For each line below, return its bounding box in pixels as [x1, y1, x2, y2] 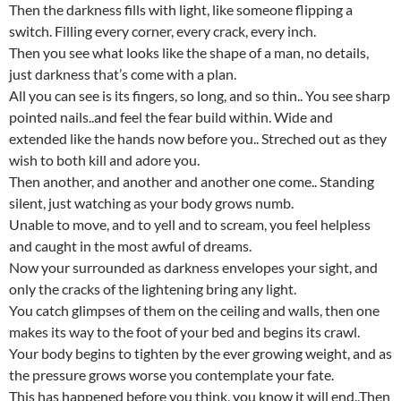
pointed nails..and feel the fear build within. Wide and [9, 108, 333, 125]
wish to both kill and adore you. [9, 151, 200, 168]
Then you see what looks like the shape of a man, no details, [9, 44, 369, 61]
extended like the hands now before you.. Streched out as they [9, 130, 387, 147]
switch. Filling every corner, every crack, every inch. [9, 22, 316, 39]
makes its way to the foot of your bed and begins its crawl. [9, 323, 360, 340]
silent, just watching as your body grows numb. [9, 194, 294, 211]
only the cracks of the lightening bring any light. [9, 280, 296, 297]
